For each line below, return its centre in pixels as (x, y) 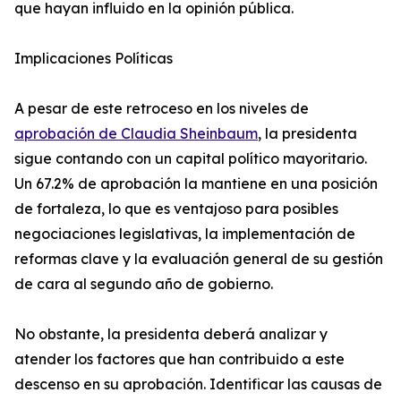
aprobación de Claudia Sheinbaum (136, 134)
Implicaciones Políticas (94, 59)
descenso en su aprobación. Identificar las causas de (198, 384)
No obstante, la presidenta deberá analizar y (171, 334)
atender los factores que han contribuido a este (179, 359)
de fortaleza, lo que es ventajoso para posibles (176, 209)
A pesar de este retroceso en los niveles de (162, 109)
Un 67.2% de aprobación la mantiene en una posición (196, 184)
